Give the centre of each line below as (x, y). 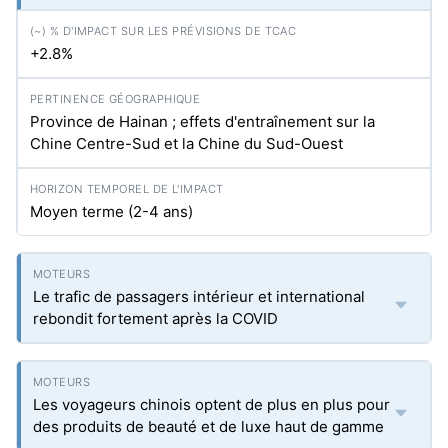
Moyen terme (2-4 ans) (111, 211)
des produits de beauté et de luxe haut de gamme (208, 426)
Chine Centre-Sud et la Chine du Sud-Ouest (186, 143)
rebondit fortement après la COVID (155, 318)
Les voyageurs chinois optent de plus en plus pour (211, 404)
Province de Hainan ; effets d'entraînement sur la (202, 121)
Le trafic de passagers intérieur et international (199, 296)
